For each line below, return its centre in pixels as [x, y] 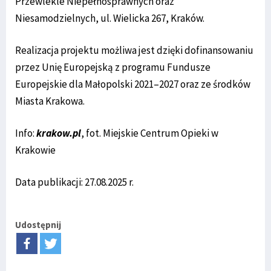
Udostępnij [38, 224]
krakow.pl [59, 133]
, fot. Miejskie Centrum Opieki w [150, 133]
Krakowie [35, 150]
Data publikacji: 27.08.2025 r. [74, 182]
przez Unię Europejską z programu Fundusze [113, 67]
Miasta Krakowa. [50, 101]
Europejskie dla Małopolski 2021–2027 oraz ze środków [133, 84]
